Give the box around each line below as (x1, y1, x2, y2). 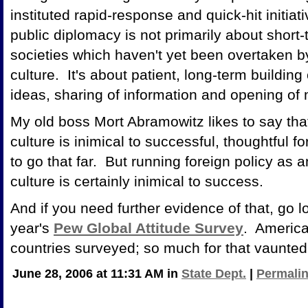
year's (10, 219, 54, 236)
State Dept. (181, 266, 246, 280)
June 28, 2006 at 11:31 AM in (12, 266, 181, 280)
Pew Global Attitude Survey (54, 219, 243, 236)
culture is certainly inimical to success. (10, 173, 263, 189)
